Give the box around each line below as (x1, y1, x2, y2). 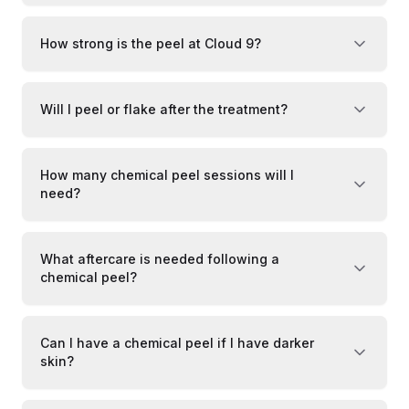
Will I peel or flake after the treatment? (40, 100, 288, 117)
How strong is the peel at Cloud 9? (40, 35, 261, 51)
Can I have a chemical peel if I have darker (40, 334, 314, 351)
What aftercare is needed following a (40, 250, 279, 267)
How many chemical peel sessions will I (40, 166, 294, 183)
